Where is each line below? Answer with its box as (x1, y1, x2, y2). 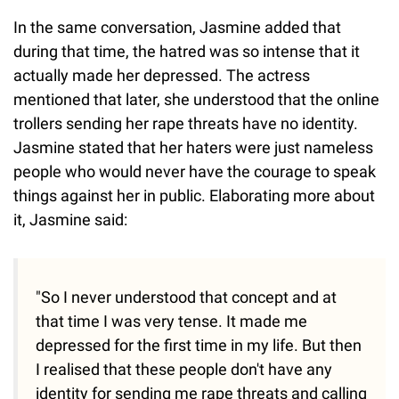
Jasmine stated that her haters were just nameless (13, 138, 373, 158)
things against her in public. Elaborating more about (13, 186, 375, 206)
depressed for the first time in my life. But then (36, 336, 362, 355)
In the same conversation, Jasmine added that (13, 18, 341, 37)
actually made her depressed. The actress (13, 66, 310, 85)
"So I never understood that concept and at (36, 288, 337, 307)
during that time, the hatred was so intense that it (13, 42, 360, 61)
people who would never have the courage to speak (13, 162, 376, 182)
